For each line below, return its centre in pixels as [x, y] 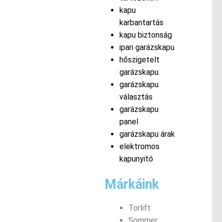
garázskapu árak [147, 134]
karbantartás [141, 23]
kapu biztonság [145, 35]
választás [136, 97]
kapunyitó [136, 159]
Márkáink [132, 185]
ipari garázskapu [147, 48]
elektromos [139, 147]
